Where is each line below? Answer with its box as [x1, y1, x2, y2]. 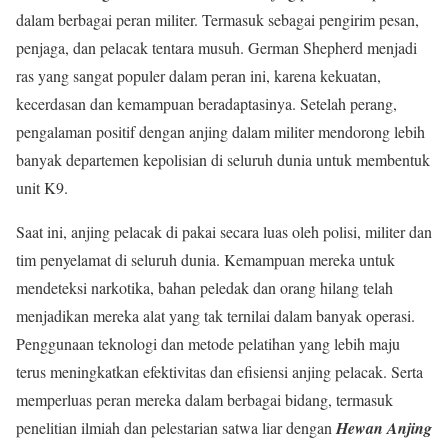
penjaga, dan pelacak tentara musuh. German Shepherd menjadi [16, 36, 417, 58]
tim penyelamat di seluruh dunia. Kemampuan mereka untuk [16, 248, 395, 270]
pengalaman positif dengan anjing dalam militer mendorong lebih [16, 120, 425, 142]
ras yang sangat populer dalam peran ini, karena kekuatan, [16, 64, 381, 86]
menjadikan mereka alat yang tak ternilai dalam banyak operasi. [16, 304, 415, 326]
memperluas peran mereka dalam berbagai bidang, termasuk [16, 388, 393, 410]
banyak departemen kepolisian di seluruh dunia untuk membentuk [16, 148, 430, 170]
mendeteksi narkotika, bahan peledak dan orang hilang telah [16, 276, 393, 298]
